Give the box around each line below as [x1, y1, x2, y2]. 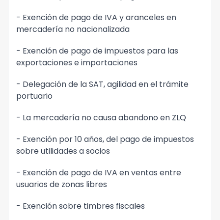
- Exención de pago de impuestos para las [16, 45, 178, 56]
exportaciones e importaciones [16, 57, 139, 68]
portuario [16, 90, 55, 102]
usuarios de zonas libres [16, 179, 109, 190]
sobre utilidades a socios [16, 145, 112, 157]
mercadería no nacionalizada [16, 24, 132, 35]
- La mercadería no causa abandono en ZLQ [16, 112, 186, 123]
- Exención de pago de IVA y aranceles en [16, 12, 176, 23]
